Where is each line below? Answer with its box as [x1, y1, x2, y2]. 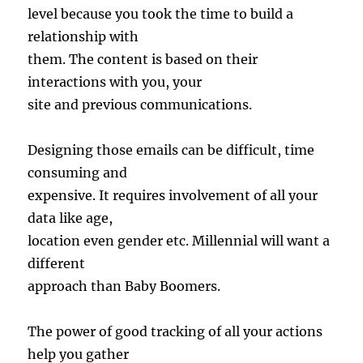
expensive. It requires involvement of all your [28, 187, 318, 204]
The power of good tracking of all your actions [28, 323, 323, 340]
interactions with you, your [28, 74, 203, 91]
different [28, 255, 86, 272]
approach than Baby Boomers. [28, 278, 221, 295]
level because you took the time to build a [28, 6, 294, 23]
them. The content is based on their [28, 51, 258, 68]
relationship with [28, 28, 139, 45]
